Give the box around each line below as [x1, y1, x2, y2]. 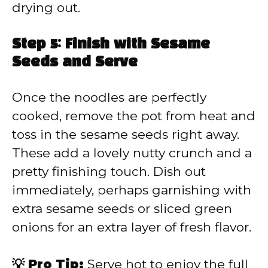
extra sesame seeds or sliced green [12, 200, 232, 216]
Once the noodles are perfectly [12, 89, 206, 105]
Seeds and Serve [12, 56, 138, 69]
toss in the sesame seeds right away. [12, 126, 239, 142]
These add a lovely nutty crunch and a [12, 145, 252, 160]
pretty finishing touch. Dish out [12, 163, 206, 179]
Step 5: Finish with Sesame [12, 38, 210, 51]
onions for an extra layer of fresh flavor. [12, 219, 251, 234]
